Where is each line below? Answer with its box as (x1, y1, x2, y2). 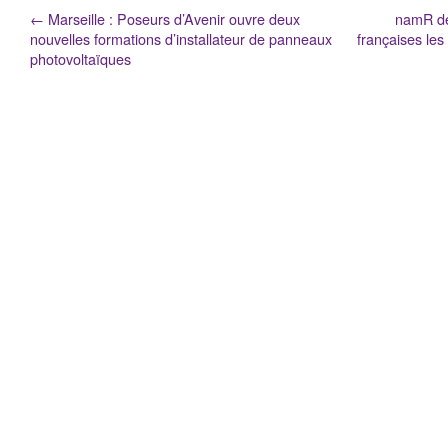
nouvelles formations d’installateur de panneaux (30, 28, 332, 49)
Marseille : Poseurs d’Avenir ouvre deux (44, 8, 300, 29)
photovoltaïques (30, 48, 131, 69)
